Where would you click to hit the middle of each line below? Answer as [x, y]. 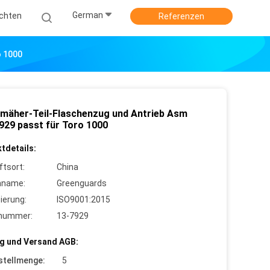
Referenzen [181, 16]
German [88, 15]
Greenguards [82, 183]
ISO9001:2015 [83, 199]
